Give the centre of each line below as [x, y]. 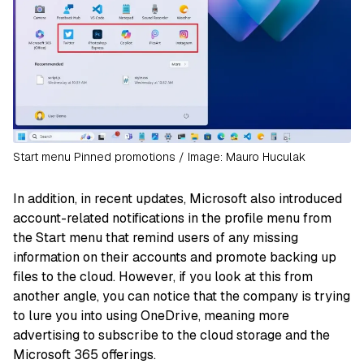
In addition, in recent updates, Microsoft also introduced [178, 199]
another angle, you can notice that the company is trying [182, 297]
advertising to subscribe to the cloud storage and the [171, 336]
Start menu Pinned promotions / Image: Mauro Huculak [159, 157]
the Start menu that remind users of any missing [156, 238]
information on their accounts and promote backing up [175, 258]
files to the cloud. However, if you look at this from [163, 277]
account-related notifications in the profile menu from [172, 219]
